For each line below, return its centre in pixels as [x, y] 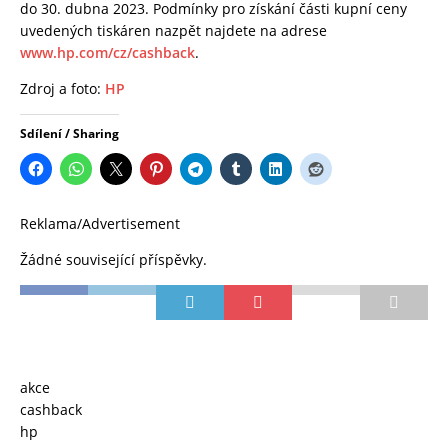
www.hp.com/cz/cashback [107, 53]
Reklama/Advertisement [100, 224]
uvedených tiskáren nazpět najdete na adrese [173, 31]
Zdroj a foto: [62, 89]
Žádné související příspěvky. [113, 260]
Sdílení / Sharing [69, 134]
